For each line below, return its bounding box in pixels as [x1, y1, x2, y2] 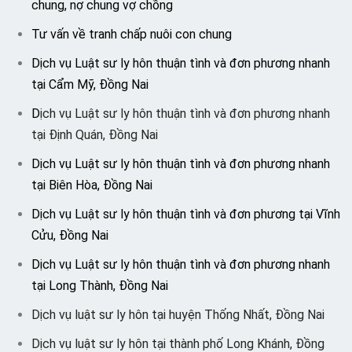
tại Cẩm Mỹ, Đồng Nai [31, 77, 148, 92]
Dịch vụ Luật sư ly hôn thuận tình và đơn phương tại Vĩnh [31, 207, 340, 222]
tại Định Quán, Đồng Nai [31, 127, 158, 142]
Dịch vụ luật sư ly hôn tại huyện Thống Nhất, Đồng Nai [31, 307, 324, 322]
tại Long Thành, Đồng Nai [31, 278, 168, 293]
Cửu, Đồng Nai [31, 228, 108, 243]
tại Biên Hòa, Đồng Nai [31, 178, 152, 192]
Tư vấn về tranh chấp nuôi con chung [31, 27, 232, 42]
